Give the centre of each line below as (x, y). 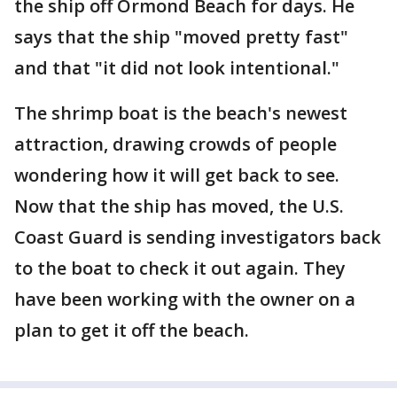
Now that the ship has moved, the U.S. (179, 206)
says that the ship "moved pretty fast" (181, 37)
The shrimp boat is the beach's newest (181, 113)
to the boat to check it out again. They (180, 268)
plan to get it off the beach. (134, 330)
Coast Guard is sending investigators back (198, 237)
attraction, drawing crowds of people (175, 144)
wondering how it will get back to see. (179, 175)
